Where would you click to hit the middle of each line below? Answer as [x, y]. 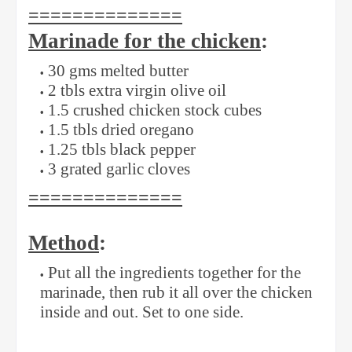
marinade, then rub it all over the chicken [176, 293]
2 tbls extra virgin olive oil [137, 91]
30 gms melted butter [118, 71]
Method [64, 243]
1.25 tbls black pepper [124, 150]
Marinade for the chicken [145, 41]
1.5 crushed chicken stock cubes [155, 110]
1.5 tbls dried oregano [123, 130]
